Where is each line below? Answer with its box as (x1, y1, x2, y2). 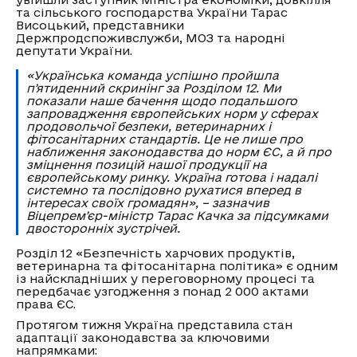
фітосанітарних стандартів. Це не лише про (26, 132, 303, 146)
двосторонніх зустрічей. (26, 222, 180, 235)
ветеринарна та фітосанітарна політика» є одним (16, 259, 338, 273)
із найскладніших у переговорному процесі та (16, 272, 315, 285)
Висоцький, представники (16, 18, 184, 32)
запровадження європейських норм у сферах (26, 107, 318, 120)
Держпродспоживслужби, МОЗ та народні (16, 31, 285, 45)
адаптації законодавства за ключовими (16, 331, 269, 344)
